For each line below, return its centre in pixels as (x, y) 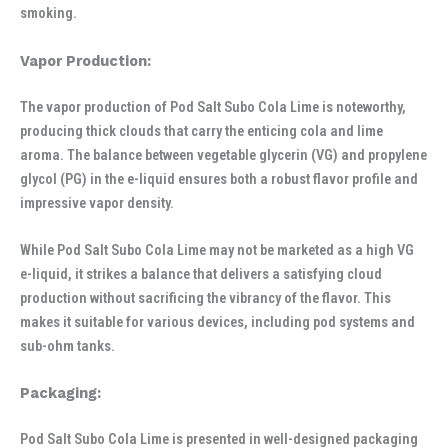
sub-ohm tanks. (67, 345)
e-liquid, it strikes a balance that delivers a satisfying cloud (201, 273)
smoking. (48, 13)
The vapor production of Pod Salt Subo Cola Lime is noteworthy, (213, 106)
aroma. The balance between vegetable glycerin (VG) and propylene (223, 154)
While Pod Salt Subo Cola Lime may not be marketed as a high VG (217, 249)
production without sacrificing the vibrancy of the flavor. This (205, 297)
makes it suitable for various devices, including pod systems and (217, 321)
